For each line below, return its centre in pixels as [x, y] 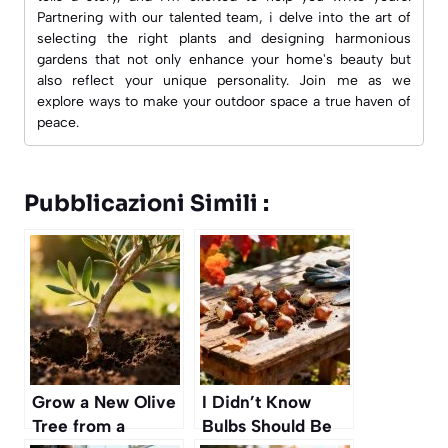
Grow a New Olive [104, 401]
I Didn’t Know [256, 401]
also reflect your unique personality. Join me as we [224, 80]
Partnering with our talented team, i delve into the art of [224, 17]
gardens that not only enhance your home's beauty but [224, 59]
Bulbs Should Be [267, 425]
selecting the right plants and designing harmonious [224, 38]
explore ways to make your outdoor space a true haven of [224, 101]
